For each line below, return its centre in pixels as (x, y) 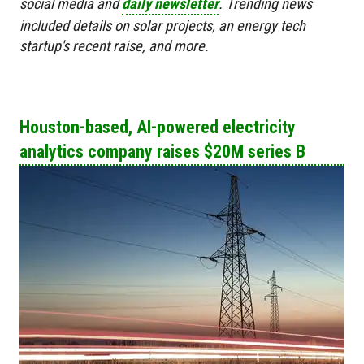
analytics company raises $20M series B (162, 152)
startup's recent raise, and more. (114, 46)
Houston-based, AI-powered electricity (158, 128)
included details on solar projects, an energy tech (162, 26)
